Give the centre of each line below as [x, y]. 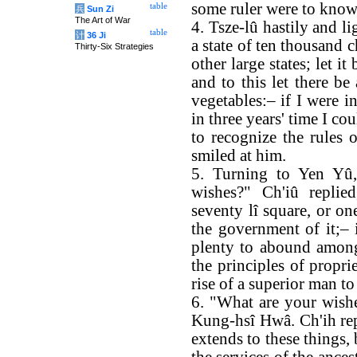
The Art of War [103, 20]
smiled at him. [239, 155]
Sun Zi [100, 9]
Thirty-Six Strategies [114, 46]
